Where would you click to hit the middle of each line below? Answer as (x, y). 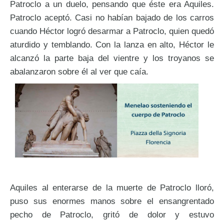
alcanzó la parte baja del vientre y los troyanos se (112, 58)
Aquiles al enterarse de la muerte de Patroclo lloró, (112, 188)
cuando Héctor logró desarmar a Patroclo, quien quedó (112, 31)
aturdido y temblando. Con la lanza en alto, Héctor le (112, 44)
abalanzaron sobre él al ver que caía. (79, 71)
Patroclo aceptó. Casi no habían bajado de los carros (112, 17)
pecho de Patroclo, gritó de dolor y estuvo (112, 215)
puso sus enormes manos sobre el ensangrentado (112, 201)
